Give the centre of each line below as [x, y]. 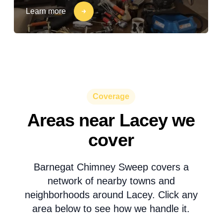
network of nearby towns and [111, 181]
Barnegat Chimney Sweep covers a [111, 167]
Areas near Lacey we [111, 120]
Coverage [111, 96]
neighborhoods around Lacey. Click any [111, 195]
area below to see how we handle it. [111, 209]
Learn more [46, 11]
